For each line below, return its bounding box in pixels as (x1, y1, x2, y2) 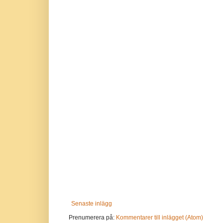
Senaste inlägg (71, 200, 112, 208)
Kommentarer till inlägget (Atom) (115, 214, 203, 222)
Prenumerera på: (68, 214, 116, 222)
